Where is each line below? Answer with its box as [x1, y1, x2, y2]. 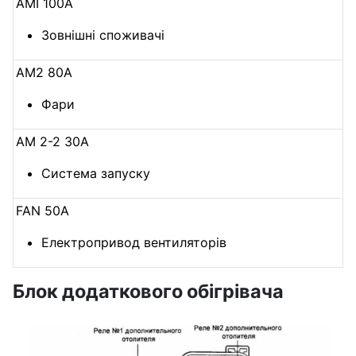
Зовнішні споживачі [41, 27, 165, 44]
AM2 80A [16, 64, 73, 81]
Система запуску [41, 165, 151, 182]
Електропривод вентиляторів [41, 234, 227, 251]
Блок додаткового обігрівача [13, 280, 284, 304]
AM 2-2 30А [16, 133, 90, 150]
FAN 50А [16, 203, 70, 219]
